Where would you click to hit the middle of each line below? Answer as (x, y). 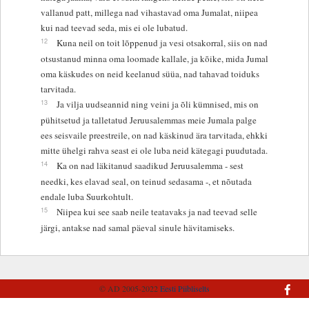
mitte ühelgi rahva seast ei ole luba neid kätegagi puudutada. (154, 150)
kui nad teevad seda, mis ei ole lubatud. (114, 27)
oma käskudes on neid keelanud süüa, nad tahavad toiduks (150, 73)
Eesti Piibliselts (185, 288)
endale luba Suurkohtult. (87, 196)
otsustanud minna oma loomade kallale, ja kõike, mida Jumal (154, 58)
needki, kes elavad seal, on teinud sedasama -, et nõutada (146, 181)
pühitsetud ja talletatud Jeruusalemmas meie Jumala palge (148, 120)
